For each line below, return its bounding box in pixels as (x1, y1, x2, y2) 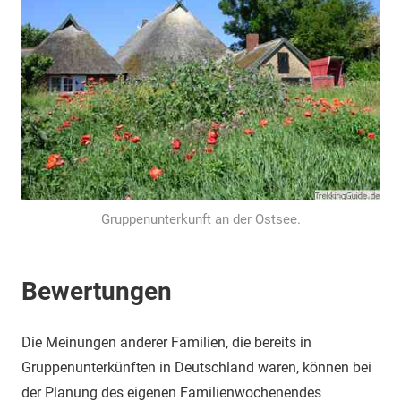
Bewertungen (21, 277, 172, 306)
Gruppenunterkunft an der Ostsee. (100, 211, 301, 227)
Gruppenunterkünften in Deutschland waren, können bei (21, 359, 371, 376)
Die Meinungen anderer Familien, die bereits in (21, 334, 311, 351)
